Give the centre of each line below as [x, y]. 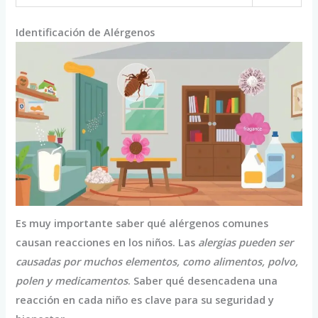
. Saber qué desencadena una [203, 280]
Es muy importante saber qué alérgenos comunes [142, 223]
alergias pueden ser [246, 242]
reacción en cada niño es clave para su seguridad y [145, 299]
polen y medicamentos [72, 280]
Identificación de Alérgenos [86, 32]
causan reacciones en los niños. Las [107, 242]
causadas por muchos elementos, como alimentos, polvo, [157, 261]
